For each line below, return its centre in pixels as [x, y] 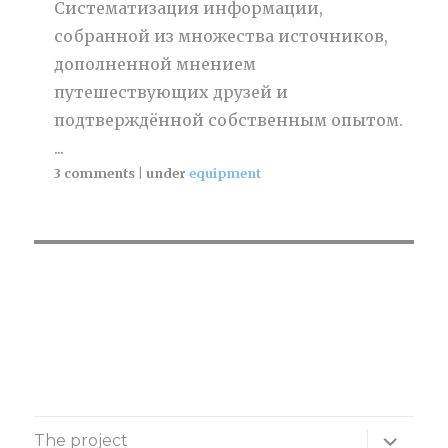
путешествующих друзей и [171, 91]
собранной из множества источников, [221, 35]
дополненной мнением [155, 63]
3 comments [95, 172]
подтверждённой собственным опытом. [229, 119]
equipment [225, 172]
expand [400, 436]
